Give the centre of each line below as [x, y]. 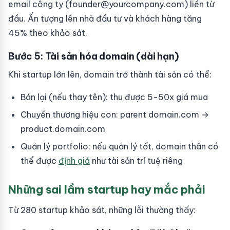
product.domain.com [63, 129]
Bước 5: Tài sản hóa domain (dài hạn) [93, 56]
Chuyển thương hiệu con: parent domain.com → [115, 114]
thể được [40, 161]
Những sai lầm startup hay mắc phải [107, 189]
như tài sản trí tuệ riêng [136, 161]
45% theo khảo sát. [48, 33]
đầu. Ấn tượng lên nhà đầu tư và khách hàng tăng [105, 18]
